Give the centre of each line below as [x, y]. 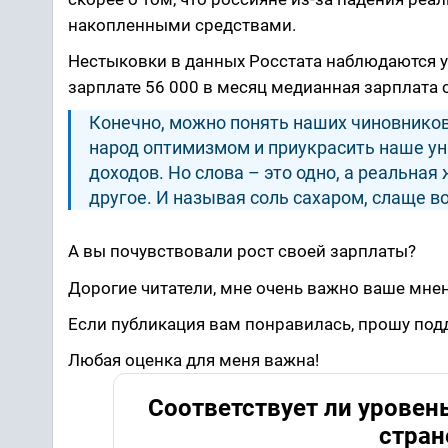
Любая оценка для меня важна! [193, 359]
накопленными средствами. [182, 24]
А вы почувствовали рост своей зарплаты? [242, 251]
